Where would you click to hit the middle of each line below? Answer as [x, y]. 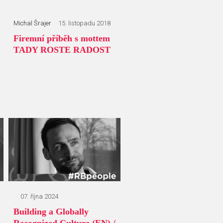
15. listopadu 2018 [84, 23]
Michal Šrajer [32, 23]
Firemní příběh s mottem [61, 39]
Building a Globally [51, 212]
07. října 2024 [39, 197]
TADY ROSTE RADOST [62, 50]
